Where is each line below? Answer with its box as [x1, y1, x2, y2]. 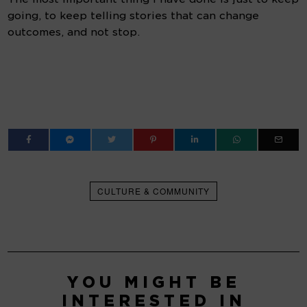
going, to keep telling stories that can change [8, 10, 260, 23]
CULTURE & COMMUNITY [97, 185, 210, 197]
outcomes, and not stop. [8, 26, 140, 39]
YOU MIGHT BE [66, 273, 241, 292]
